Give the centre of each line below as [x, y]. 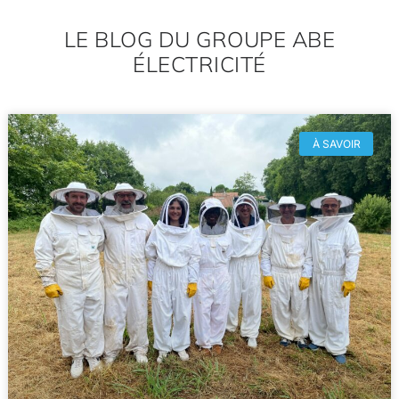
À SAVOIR [336, 143]
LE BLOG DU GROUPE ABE [199, 39]
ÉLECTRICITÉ [199, 64]
